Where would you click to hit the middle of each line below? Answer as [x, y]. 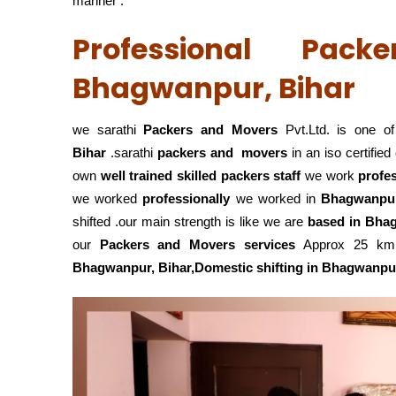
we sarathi [108, 129]
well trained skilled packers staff [202, 175]
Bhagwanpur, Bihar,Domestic [163, 267]
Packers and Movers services [197, 244]
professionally [187, 198]
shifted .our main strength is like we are [190, 221]
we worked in [276, 198]
